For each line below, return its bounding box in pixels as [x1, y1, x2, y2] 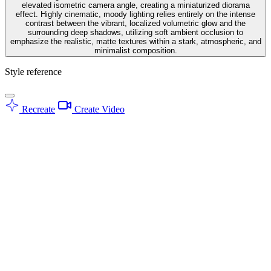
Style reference [5, 66, 62, 77]
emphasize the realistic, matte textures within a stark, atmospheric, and [10, 36, 261, 46]
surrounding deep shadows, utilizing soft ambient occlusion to [28, 27, 243, 37]
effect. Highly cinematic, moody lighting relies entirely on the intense [16, 9, 255, 19]
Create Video [72, 103, 125, 114]
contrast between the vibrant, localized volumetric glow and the [25, 18, 246, 28]
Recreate [19, 103, 55, 114]
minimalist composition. [94, 45, 177, 55]
